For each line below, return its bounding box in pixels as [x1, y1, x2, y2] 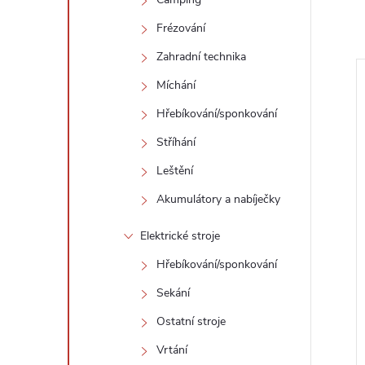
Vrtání [156, 342, 187, 358]
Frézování [156, 20, 205, 36]
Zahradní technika [156, 49, 246, 64]
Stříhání [156, 134, 196, 150]
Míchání [156, 77, 196, 93]
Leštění [156, 163, 193, 178]
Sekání [156, 285, 190, 301]
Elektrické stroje [140, 228, 220, 244]
